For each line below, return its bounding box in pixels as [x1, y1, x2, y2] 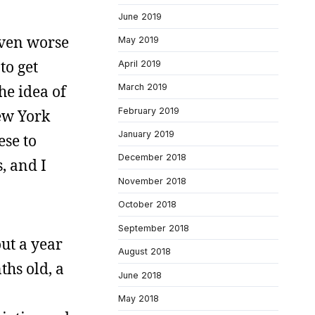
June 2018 [118, 269, 162, 281]
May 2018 [118, 293, 159, 304]
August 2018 [118, 246, 171, 257]
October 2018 [118, 199, 176, 210]
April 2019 [118, 58, 161, 69]
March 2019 [118, 82, 167, 93]
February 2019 [118, 105, 179, 116]
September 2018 [118, 222, 189, 233]
